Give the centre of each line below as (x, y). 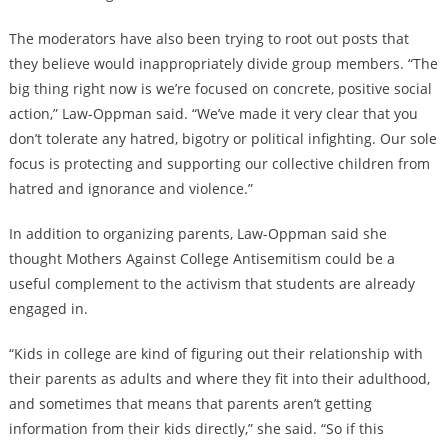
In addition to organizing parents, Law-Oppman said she (197, 234)
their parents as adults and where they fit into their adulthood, (219, 379)
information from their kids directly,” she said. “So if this (196, 429)
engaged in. (48, 309)
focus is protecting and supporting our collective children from (219, 164)
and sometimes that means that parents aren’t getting (190, 404)
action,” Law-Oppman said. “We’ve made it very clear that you (213, 114)
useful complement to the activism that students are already (211, 284)
